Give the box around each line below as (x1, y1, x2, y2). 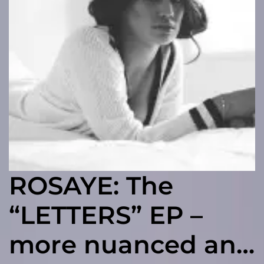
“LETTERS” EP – (9, 200, 203, 231)
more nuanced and (9, 229, 253, 260)
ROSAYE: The (9, 170, 173, 202)
